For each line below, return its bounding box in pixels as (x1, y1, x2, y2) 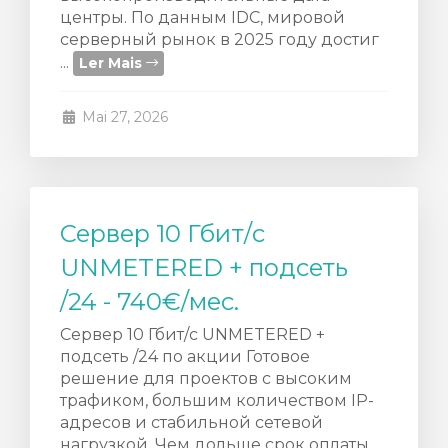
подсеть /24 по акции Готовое (60, 347, 310, 366)
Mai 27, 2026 (77, 108, 168, 126)
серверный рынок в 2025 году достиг (60, 30, 379, 49)
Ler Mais (79, 54, 146, 72)
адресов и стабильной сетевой (60, 413, 323, 432)
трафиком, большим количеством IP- (60, 391, 374, 410)
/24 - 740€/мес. (60, 287, 239, 316)
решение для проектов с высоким (60, 369, 352, 388)
